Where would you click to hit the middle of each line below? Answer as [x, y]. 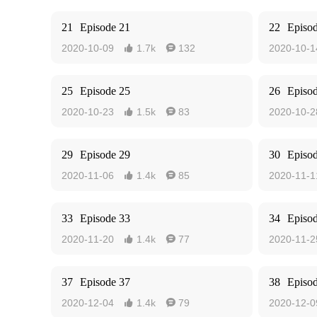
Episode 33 [105, 218]
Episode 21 [105, 27]
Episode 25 [105, 91]
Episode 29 [105, 155]
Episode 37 [105, 282]
